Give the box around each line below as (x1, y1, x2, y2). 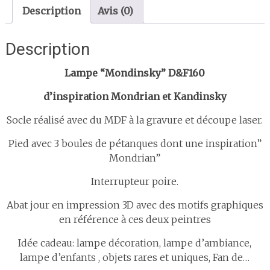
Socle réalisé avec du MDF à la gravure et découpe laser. (7, 114, 263, 127)
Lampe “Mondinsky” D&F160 (64, 67, 206, 80)
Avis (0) (97, 5, 133, 17)
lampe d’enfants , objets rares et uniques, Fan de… (20, 251, 250, 264)
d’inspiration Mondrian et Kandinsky (43, 90, 227, 103)
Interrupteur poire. (91, 175, 179, 188)
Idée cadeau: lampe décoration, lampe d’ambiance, (18, 237, 252, 250)
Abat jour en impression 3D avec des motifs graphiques (6, 199, 263, 212)
